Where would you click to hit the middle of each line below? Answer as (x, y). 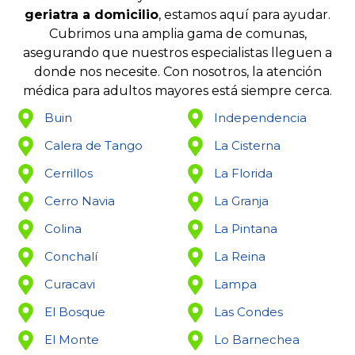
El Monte (72, 340)
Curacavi (70, 284)
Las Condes (249, 312)
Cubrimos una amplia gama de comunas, (177, 33)
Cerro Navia (80, 201)
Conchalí (71, 257)
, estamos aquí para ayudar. (244, 14)
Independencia (261, 118)
